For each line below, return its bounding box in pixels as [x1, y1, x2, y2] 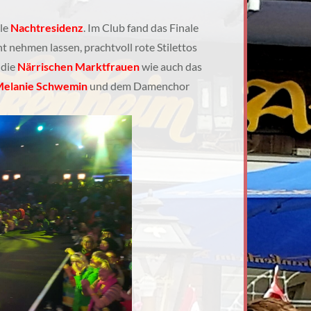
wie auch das [140, 60, 202, 73]
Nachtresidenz [10, 21, 83, 34]
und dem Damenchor [87, 79, 190, 92]
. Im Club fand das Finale [83, 21, 199, 34]
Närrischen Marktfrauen [17, 60, 140, 73]
